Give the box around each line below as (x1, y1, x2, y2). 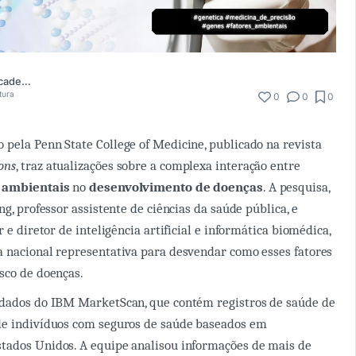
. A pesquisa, (262, 179, 330, 195)
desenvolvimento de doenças (89, 179, 263, 195)
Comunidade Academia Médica (21, 75, 31, 88)
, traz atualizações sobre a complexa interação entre (16, 157, 300, 173)
